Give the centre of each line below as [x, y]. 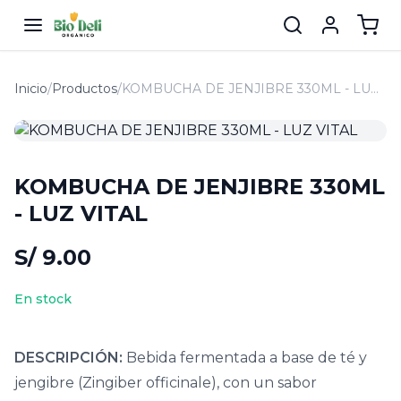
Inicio [31, 89]
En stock [43, 299]
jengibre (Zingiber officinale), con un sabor [166, 383]
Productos [85, 89]
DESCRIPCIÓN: [68, 358]
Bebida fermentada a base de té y [245, 358]
